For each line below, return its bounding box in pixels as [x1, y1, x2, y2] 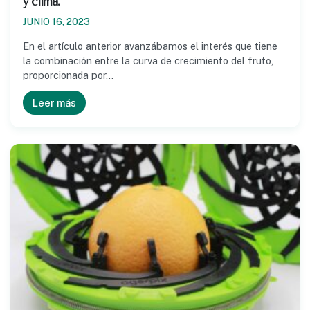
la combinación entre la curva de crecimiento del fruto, [23, 55, 273, 67]
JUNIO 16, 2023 [23, 16, 90, 28]
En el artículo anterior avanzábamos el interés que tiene [23, 40, 277, 53]
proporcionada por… [23, 69, 113, 82]
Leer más [33, 97, 76, 109]
